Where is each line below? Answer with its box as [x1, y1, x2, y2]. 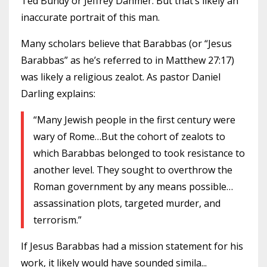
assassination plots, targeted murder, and [33, 197, 221, 210]
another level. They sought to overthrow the [33, 163, 232, 176]
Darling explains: [21, 87, 98, 100]
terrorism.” [33, 213, 82, 226]
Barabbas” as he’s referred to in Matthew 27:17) [21, 54, 234, 67]
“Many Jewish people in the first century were [33, 113, 235, 126]
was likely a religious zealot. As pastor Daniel [21, 70, 221, 83]
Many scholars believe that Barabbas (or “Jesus [21, 37, 232, 50]
